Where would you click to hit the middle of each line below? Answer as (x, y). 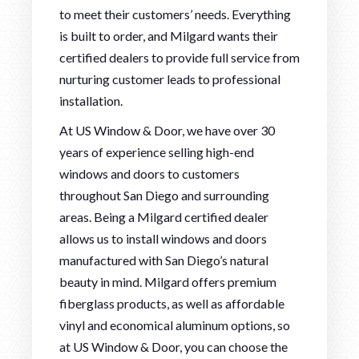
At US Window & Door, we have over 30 (167, 130)
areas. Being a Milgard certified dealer (164, 216)
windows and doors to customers (149, 173)
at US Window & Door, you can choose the (173, 346)
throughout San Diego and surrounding (164, 195)
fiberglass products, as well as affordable (172, 303)
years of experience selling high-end (157, 151)
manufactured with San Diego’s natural (164, 260)
